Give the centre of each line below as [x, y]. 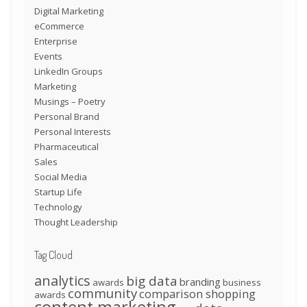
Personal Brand [66, 116]
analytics [62, 280]
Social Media [60, 176]
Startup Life [58, 192]
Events [48, 56]
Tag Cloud [53, 255]
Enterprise [56, 41]
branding [200, 281]
